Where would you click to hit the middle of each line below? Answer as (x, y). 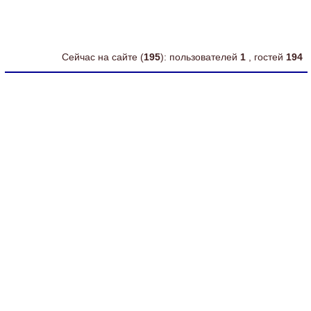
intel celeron (42, 17)
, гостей (267, 57)
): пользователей (200, 57)
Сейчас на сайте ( (103, 57)
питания (100, 17)
